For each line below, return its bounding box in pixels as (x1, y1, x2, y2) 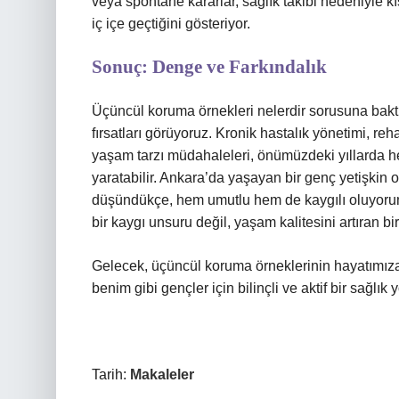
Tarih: (92, 367, 130, 382)
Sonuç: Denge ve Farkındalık (92, 56, 327, 77)
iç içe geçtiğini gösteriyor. (92, 16, 250, 31)
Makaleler (130, 367, 194, 382)
